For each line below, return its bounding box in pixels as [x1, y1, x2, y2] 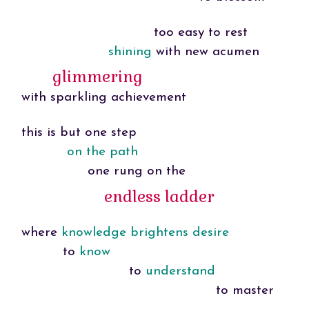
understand [145, 265, 215, 279]
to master [21, 284, 274, 298]
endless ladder [103, 186, 215, 208]
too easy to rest [21, 26, 248, 39]
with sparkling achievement [21, 91, 186, 105]
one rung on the [21, 165, 186, 179]
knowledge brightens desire [61, 226, 229, 240]
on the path [66, 146, 138, 159]
